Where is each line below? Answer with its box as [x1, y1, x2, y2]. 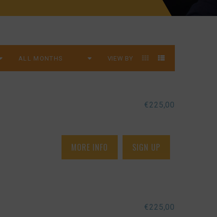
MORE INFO [71, 141, 108, 153]
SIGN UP [132, 141, 160, 153]
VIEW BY [107, 54, 135, 62]
